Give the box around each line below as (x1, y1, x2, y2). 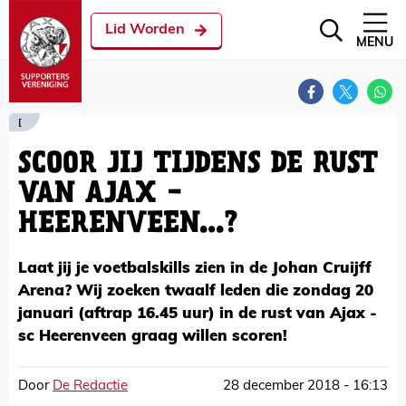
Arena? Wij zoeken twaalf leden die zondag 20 (18, 284, 373, 299)
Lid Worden (105, 23, 185, 37)
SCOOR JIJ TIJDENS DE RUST (18, 150, 377, 178)
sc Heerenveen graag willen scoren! (18, 329, 287, 344)
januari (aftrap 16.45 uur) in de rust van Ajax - (18, 306, 377, 322)
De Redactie (53, 380, 128, 393)
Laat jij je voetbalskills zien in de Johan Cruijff (18, 261, 372, 276)
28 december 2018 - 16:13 (223, 380, 388, 393)
